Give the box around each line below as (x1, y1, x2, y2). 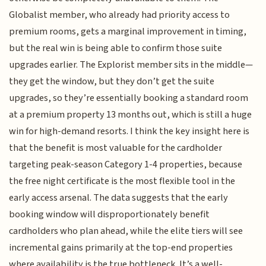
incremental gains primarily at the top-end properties (9, 240, 233, 255)
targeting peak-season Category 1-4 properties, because (9, 157, 243, 172)
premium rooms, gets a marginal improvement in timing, (9, 24, 247, 39)
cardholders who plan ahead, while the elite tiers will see (9, 223, 243, 238)
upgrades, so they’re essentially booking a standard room (9, 90, 249, 105)
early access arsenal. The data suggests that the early (9, 190, 229, 205)
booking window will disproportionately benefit (9, 207, 210, 221)
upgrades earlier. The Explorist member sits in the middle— (9, 57, 254, 72)
